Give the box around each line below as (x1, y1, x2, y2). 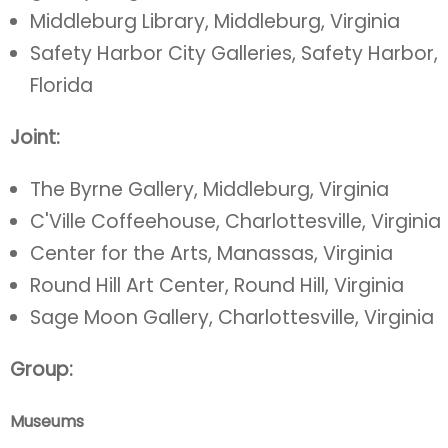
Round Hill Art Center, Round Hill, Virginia (30, 272, 404, 299)
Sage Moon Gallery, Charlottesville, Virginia (30, 304, 434, 331)
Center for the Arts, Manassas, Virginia (30, 240, 393, 267)
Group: (10, 356, 73, 383)
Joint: (10, 124, 60, 151)
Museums (10, 410, 84, 433)
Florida (30, 72, 93, 99)
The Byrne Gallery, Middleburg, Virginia (30, 176, 389, 203)
